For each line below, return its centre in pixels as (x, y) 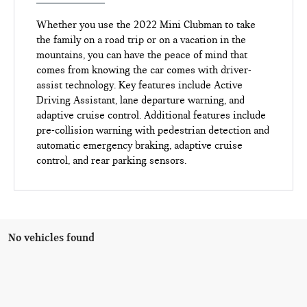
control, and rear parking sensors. (112, 161)
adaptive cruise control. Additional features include (151, 115)
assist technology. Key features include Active (140, 85)
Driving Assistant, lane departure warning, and (141, 100)
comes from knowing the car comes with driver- (144, 70)
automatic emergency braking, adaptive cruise (140, 146)
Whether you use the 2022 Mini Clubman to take (146, 25)
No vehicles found (51, 238)
